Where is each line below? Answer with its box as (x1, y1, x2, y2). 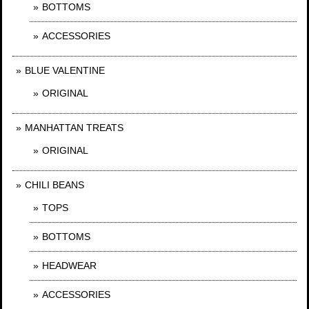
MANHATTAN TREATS (25, 121, 123, 133)
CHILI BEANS (25, 179, 84, 190)
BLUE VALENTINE (25, 64, 105, 76)
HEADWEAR (42, 259, 97, 271)
